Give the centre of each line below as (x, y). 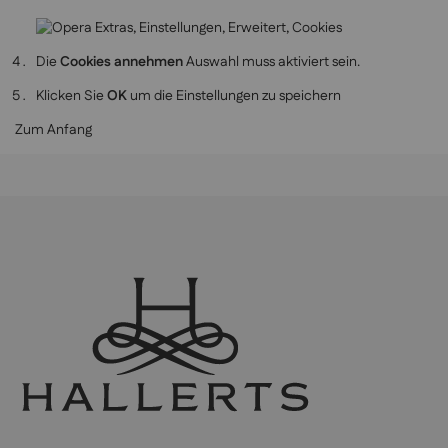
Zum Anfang (53, 130)
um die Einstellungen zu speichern (234, 96)
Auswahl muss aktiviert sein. (271, 62)
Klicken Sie (71, 96)
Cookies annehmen (121, 62)
